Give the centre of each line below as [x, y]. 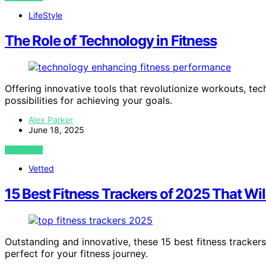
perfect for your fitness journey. [76, 253]
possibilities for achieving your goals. [88, 100]
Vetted [41, 168]
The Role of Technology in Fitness [111, 40]
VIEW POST [24, 150]
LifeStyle [45, 15]
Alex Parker [51, 119]
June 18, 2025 [56, 129]
